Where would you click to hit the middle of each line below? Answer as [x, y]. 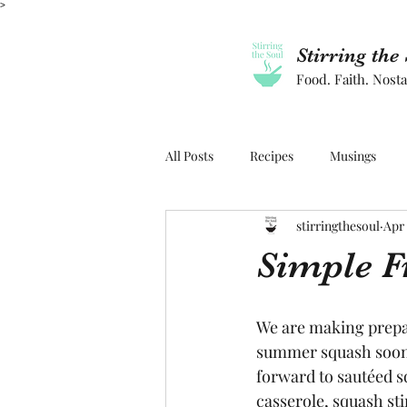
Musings [353, 155]
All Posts [189, 155]
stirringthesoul [338, 225]
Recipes [272, 155]
